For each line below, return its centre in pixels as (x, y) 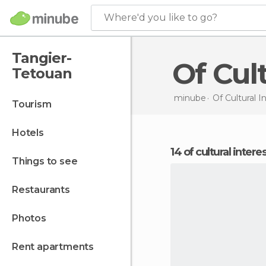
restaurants (44, 190)
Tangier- (42, 58)
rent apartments (56, 247)
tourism (35, 104)
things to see (48, 161)
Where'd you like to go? (161, 18)
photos (32, 218)
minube (190, 98)
